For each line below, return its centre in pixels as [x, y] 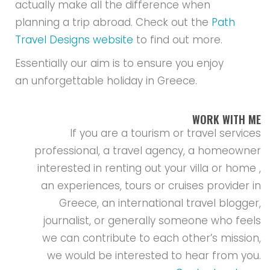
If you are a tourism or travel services [165, 133]
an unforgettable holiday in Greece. [106, 80]
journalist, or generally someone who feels [152, 220]
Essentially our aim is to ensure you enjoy [120, 63]
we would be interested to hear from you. [154, 255]
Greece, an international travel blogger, [160, 203]
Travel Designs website [74, 39]
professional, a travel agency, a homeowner [147, 150]
